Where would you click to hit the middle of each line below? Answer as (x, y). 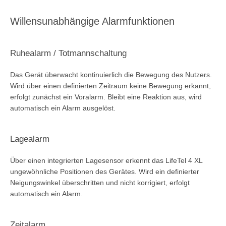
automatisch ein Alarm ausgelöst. (63, 108)
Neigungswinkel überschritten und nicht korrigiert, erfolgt (100, 182)
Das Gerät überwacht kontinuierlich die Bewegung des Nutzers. (111, 74)
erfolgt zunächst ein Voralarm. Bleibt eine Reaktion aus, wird (106, 97)
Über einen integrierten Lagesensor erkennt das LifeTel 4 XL (106, 160)
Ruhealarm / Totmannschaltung (68, 53)
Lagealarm (30, 139)
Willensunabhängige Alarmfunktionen (92, 21)
